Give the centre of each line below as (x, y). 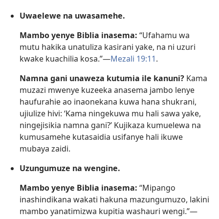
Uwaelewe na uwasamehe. (72, 15)
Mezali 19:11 (133, 58)
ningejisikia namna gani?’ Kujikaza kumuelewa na (110, 125)
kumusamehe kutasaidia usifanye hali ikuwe (101, 137)
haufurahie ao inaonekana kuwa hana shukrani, (108, 101)
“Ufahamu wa (164, 35)
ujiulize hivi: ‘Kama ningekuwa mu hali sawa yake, (110, 113)
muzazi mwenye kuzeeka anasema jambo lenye (107, 90)
